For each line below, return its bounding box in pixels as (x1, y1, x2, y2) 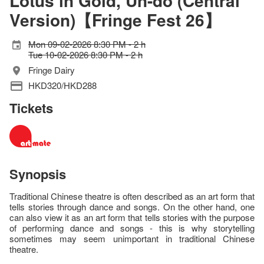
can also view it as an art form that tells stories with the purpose (9, 210, 255, 223)
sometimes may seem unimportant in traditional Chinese (9, 232, 255, 245)
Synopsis (9, 164, 66, 183)
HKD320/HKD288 (28, 79, 97, 92)
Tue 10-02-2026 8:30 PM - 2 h (28, 48, 143, 61)
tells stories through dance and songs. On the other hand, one (9, 200, 255, 213)
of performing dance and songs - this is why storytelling (9, 221, 255, 234)
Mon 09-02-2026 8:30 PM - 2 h (28, 38, 146, 51)
